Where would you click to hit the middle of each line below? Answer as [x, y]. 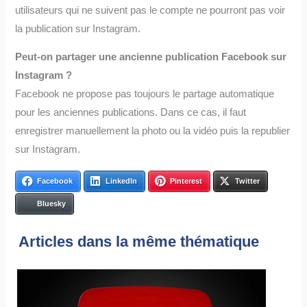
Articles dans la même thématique [139, 241]
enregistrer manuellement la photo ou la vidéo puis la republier [153, 131]
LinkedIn [122, 181]
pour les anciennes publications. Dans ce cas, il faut [131, 113]
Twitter [248, 181]
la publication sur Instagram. [78, 28]
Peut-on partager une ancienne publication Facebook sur [151, 57]
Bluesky [52, 203]
